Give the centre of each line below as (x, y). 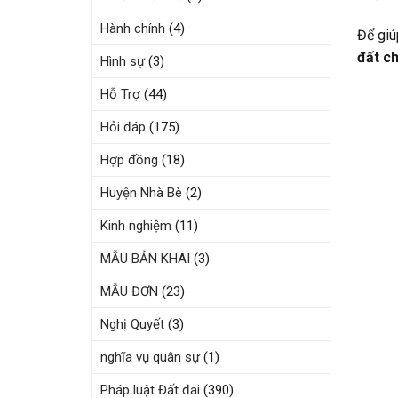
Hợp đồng (129, 160)
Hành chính (133, 28)
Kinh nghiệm (136, 226)
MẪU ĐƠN (129, 291)
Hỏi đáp (123, 127)
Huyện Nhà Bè (141, 193)
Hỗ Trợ (120, 94)
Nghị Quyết (132, 324)
